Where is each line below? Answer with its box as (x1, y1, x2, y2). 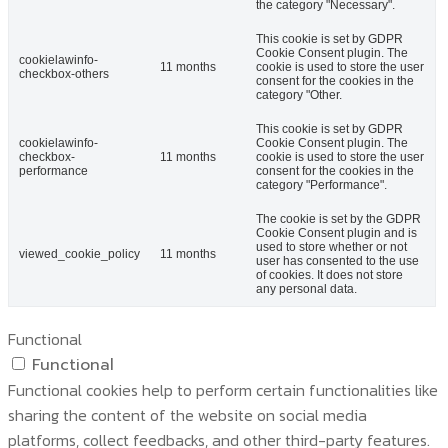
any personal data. (256, 281, 357, 296)
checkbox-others (19, 66, 109, 81)
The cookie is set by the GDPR (256, 211, 421, 226)
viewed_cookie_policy (19, 246, 140, 261)
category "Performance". (256, 177, 387, 192)
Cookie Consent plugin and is (256, 225, 417, 240)
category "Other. (256, 87, 342, 102)
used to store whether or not (256, 239, 407, 254)
